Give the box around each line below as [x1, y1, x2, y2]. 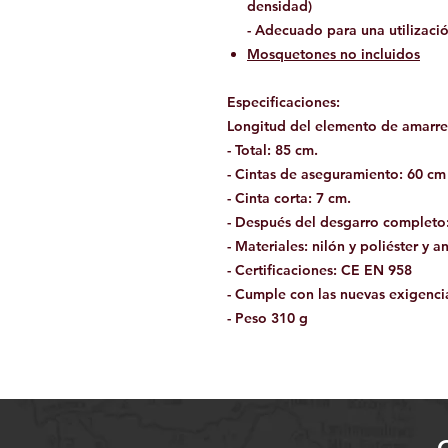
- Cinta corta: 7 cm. [227, 188, 351, 207]
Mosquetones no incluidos [247, 44, 420, 63]
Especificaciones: [227, 92, 340, 111]
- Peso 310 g [227, 308, 308, 327]
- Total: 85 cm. [227, 140, 318, 159]
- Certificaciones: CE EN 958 [227, 260, 412, 279]
